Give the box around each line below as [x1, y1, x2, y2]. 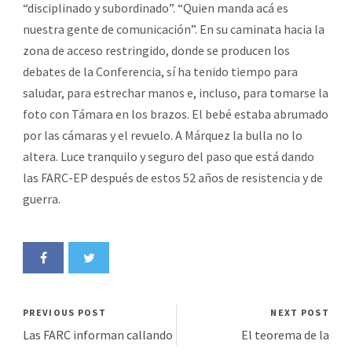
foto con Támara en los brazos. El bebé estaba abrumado [23, 105, 328, 122]
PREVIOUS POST [23, 306, 106, 318]
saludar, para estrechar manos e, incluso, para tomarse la [23, 84, 328, 101]
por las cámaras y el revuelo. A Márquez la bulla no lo [23, 126, 302, 143]
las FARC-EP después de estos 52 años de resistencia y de [23, 169, 323, 185]
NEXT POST [270, 306, 329, 318]
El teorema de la [241, 326, 329, 343]
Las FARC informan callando [23, 326, 173, 343]
